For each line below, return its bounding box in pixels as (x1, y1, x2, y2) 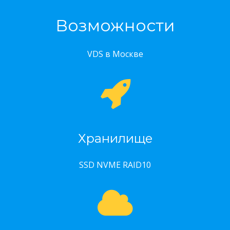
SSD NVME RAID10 (79, 159, 151, 170)
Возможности (55, 15, 175, 35)
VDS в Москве (87, 48, 143, 60)
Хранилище (78, 131, 152, 146)
